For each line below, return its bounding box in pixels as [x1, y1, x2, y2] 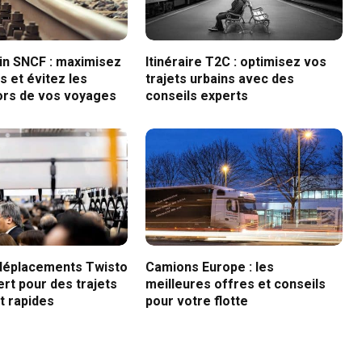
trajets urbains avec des [145, 71, 295, 87]
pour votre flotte [145, 293, 249, 309]
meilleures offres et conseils [145, 276, 326, 293]
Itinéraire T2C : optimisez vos [145, 54, 327, 70]
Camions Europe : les [145, 259, 275, 276]
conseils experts [145, 88, 249, 104]
